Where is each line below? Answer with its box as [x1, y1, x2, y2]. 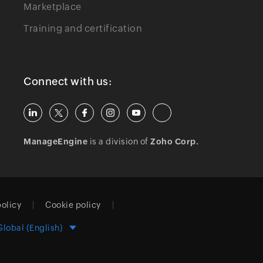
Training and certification [23, 23, 143, 34]
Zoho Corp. [150, 137, 199, 146]
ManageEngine [23, 137, 88, 146]
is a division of [87, 137, 151, 146]
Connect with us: [23, 75, 112, 87]
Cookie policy [45, 200, 101, 210]
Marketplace [23, 1, 82, 12]
